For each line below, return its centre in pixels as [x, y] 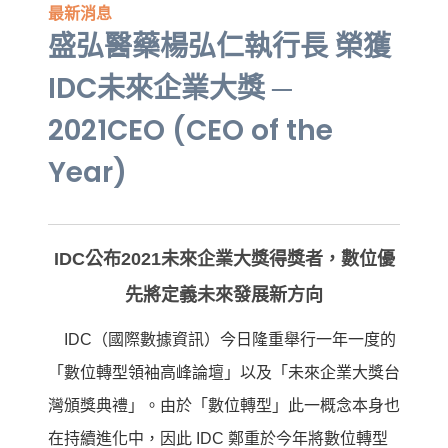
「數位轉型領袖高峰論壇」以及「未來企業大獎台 [224, 372]
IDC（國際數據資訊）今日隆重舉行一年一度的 [222, 339]
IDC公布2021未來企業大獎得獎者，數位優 [224, 258]
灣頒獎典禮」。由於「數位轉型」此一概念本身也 [224, 405]
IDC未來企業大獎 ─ [170, 88]
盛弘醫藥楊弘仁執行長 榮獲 [219, 46]
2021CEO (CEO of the [190, 130]
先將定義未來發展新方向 [224, 294]
